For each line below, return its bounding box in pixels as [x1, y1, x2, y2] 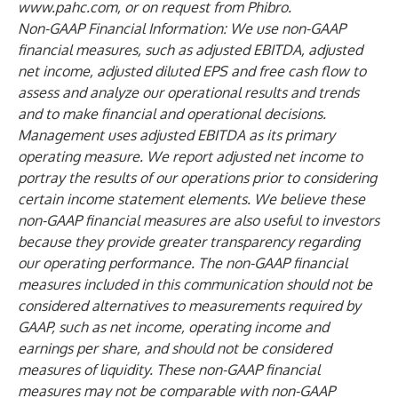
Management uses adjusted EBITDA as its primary [18, 126, 335, 144]
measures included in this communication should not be [18, 275, 372, 293]
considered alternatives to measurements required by [18, 297, 361, 314]
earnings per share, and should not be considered [18, 339, 331, 357]
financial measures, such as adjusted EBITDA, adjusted [18, 41, 362, 59]
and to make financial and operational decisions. [18, 105, 326, 123]
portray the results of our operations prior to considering [18, 169, 377, 187]
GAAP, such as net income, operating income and [18, 318, 329, 336]
